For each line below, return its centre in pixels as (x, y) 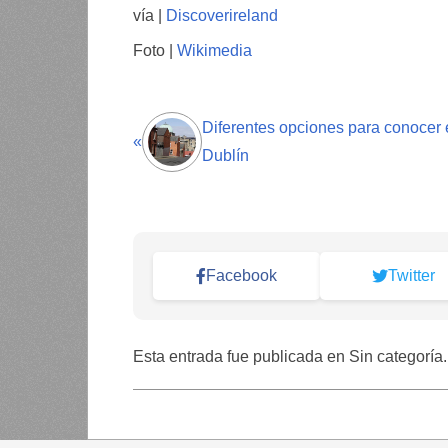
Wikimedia (212, 51)
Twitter (412, 276)
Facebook (242, 276)
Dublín (225, 156)
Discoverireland (222, 16)
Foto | (153, 51)
